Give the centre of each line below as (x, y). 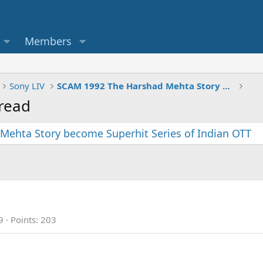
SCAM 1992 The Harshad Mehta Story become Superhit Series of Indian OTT (227, 85)
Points (23, 220)
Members (48, 41)
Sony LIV (27, 85)
